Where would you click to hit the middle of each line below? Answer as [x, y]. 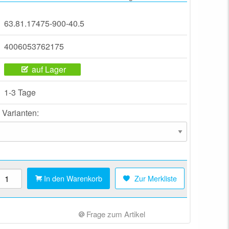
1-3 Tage [20, 92]
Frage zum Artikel [115, 214]
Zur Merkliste [155, 178]
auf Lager [49, 69]
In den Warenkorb [73, 178]
